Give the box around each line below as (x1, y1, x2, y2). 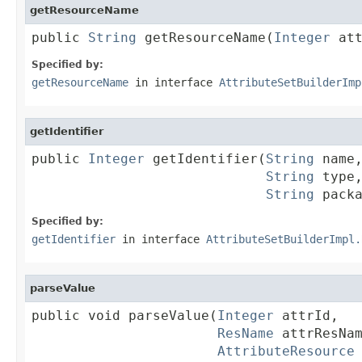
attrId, (274, 307, 339, 323)
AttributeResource (217, 343, 355, 359)
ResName (217, 325, 274, 341)
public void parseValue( (32, 307, 217, 323)
